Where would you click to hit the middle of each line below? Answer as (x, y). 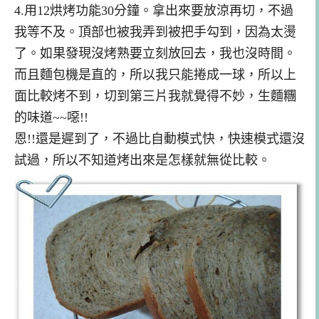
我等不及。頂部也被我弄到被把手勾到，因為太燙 (155, 32)
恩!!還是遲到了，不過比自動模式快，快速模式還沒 (159, 138)
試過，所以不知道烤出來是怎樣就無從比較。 (142, 160)
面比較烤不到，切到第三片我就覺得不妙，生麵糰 (155, 96)
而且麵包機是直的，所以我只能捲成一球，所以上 (155, 74)
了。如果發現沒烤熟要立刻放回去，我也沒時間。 (155, 53)
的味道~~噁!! (51, 117)
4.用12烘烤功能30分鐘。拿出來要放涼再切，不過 (154, 10)
